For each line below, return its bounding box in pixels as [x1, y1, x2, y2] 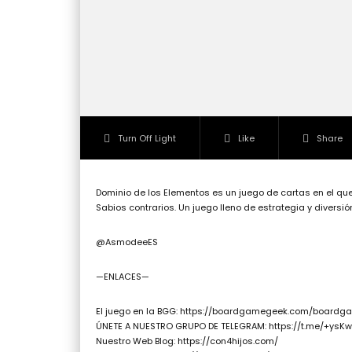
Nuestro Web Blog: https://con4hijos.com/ [96, 335, 278, 348]
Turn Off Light [118, 131, 176, 145]
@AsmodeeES [96, 236, 158, 249]
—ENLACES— [96, 270, 149, 284]
